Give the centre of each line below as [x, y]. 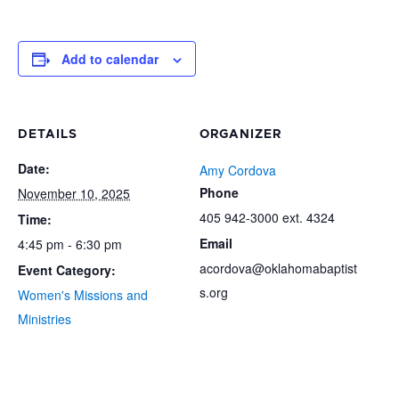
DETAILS [48, 134]
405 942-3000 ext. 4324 [267, 217]
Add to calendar [110, 59]
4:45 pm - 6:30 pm [70, 244]
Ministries [45, 319]
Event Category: [67, 270]
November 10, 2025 [74, 193]
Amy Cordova [238, 170]
